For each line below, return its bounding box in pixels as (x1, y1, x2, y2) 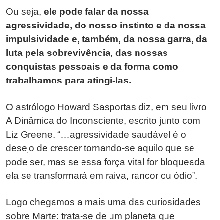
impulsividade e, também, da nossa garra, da (6, 33, 207, 44)
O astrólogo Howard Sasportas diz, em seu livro (6, 101, 207, 112)
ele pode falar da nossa (44, 6, 149, 17)
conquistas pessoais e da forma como (6, 61, 178, 72)
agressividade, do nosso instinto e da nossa (6, 20, 206, 30)
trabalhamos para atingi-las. (6, 75, 131, 85)
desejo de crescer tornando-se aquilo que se (6, 142, 194, 153)
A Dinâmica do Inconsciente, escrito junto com (6, 115, 200, 126)
